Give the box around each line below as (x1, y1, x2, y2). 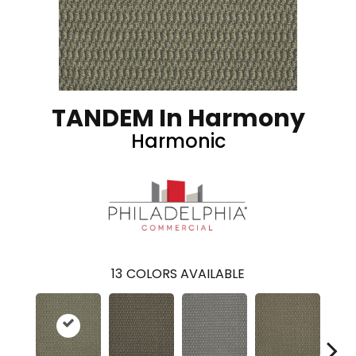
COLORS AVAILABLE (126, 264, 245, 283)
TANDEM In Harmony (51, 102, 305, 135)
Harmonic (130, 128, 226, 154)
